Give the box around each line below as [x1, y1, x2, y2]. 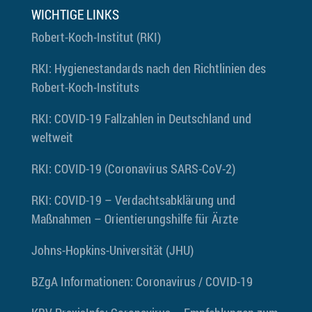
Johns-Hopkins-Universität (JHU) [31, 242, 194, 258]
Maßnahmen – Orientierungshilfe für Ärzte [31, 210, 238, 227]
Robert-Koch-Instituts [31, 79, 139, 95]
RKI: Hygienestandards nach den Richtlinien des [31, 60, 266, 77]
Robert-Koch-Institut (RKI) [31, 29, 161, 45]
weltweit [31, 129, 73, 146]
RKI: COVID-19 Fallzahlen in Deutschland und [31, 110, 251, 127]
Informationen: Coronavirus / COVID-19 [57, 273, 253, 290]
